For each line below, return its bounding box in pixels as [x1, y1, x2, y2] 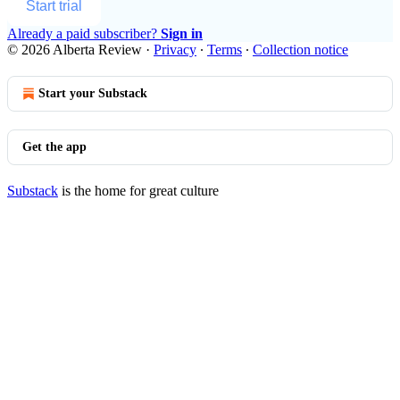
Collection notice [253, 41, 348, 57]
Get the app [22, 139, 87, 154]
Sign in [161, 25, 203, 41]
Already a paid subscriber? [7, 25, 161, 41]
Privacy [154, 41, 196, 57]
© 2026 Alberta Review [7, 41, 142, 57]
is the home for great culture [58, 182, 219, 198]
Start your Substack [38, 86, 147, 100]
